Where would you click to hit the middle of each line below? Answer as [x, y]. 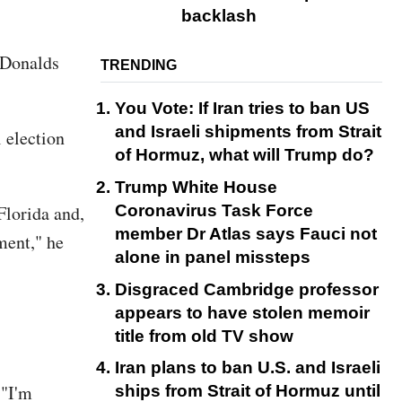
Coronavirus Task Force [214, 211]
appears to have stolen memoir [242, 312]
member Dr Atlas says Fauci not [246, 234]
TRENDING [139, 66]
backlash [219, 16]
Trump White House [196, 188]
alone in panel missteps [213, 258]
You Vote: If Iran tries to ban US [242, 109]
